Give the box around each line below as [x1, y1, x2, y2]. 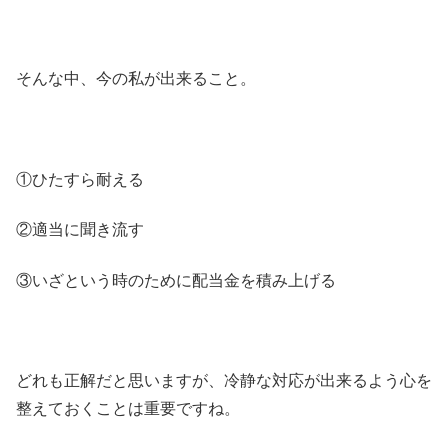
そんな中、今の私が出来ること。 [16, 66, 256, 90]
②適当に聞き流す [16, 217, 144, 241]
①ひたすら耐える [16, 166, 144, 190]
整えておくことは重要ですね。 [16, 396, 240, 420]
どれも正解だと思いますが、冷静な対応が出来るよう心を [16, 368, 432, 392]
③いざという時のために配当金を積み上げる [16, 267, 336, 291]
